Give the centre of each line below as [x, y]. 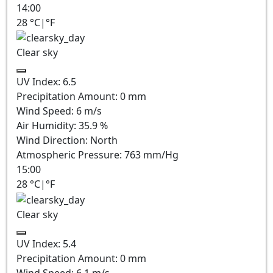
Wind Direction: [53, 140]
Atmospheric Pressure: [70, 155]
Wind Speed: [46, 111]
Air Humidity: [48, 126]
